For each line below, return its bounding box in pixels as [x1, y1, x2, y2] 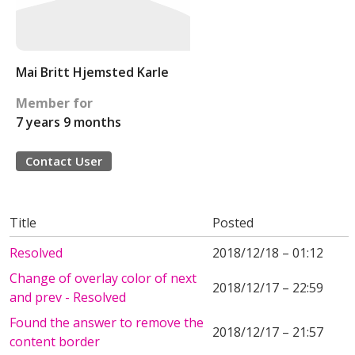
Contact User [25, 153, 102, 169]
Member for [16, 94, 93, 112]
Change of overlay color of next [10, 269, 197, 287]
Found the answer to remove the [10, 314, 204, 331]
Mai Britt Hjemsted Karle [16, 63, 169, 81]
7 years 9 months [16, 113, 121, 131]
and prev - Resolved [10, 288, 126, 306]
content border [10, 333, 100, 350]
